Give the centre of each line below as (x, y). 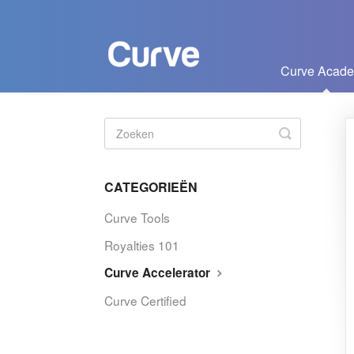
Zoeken (309, 133)
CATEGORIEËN (151, 187)
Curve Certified (145, 300)
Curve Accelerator (159, 273)
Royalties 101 (142, 245)
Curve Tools (137, 217)
